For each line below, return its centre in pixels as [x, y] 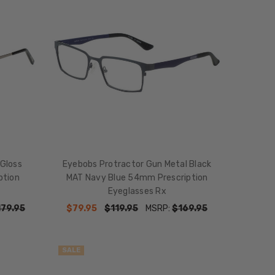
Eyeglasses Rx [137, 191]
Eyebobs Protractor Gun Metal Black [137, 164]
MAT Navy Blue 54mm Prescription [137, 177]
